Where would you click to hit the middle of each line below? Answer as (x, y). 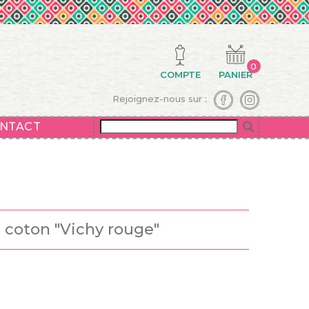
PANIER (235, 74)
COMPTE (180, 74)
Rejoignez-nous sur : (160, 99)
